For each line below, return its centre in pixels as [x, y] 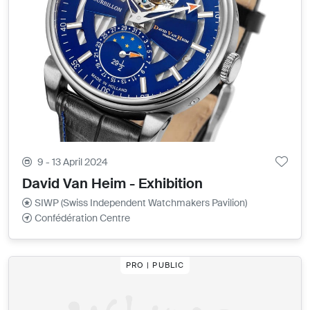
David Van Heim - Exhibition [113, 183]
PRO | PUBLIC [155, 265]
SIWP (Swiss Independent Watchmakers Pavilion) [141, 202]
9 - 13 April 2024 [73, 162]
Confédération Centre [83, 218]
